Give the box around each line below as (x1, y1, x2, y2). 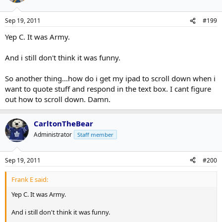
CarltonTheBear (34, 118, 93, 128)
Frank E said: (11, 174, 48, 184)
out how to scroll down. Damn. (5, 94, 111, 104)
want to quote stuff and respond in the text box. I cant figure (5, 84, 211, 94)
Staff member (77, 131, 113, 138)
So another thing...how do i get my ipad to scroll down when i (5, 73, 216, 83)
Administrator (34, 130, 72, 139)
